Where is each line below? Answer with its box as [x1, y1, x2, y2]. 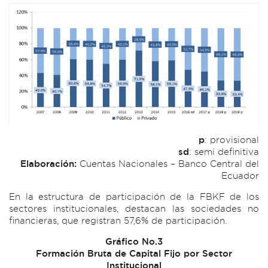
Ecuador [221, 170, 259, 182]
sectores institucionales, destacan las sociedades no [9, 203, 259, 215]
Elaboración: [20, 158, 80, 170]
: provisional [205, 134, 259, 146]
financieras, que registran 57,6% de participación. [9, 215, 227, 227]
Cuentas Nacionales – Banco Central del [80, 158, 259, 170]
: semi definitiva [189, 146, 259, 158]
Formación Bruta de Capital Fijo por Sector [36, 248, 232, 260]
